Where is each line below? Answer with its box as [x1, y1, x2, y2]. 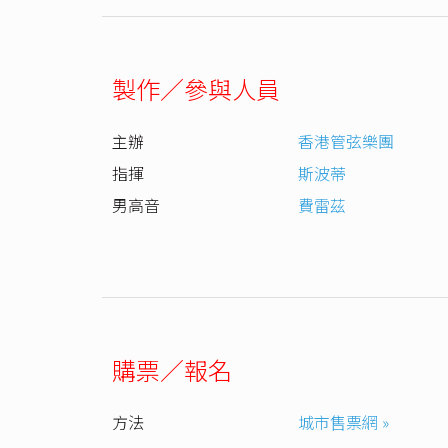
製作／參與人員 [112, 70, 280, 106]
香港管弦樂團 [298, 128, 394, 153]
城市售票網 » [298, 409, 389, 434]
